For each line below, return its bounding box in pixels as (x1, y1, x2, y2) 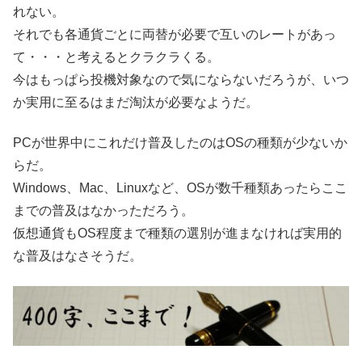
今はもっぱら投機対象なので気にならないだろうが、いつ (13, 72, 349, 86)
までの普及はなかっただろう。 (13, 204, 194, 218)
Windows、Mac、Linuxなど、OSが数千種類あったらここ (13, 181, 347, 196)
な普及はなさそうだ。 (13, 249, 142, 263)
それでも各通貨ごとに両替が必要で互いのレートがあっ (13, 27, 336, 41)
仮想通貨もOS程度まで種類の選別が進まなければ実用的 (13, 226, 342, 241)
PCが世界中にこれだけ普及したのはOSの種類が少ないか (13, 136, 347, 150)
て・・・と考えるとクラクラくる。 (13, 49, 220, 64)
